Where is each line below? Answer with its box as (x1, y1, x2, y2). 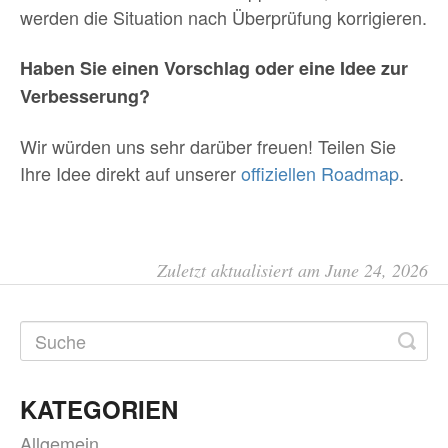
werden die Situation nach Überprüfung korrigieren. (20, 4, 427, 30)
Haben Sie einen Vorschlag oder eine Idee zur (20, 55, 408, 81)
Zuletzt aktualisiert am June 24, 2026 (157, 258, 428, 282)
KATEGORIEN (20, 392, 178, 426)
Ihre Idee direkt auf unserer (20, 160, 241, 186)
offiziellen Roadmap (241, 160, 399, 186)
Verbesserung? (20, 83, 150, 109)
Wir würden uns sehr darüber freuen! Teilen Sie (20, 133, 396, 159)
